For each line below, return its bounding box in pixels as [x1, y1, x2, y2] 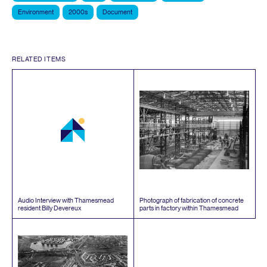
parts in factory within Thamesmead [139, 204, 238, 212]
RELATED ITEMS [12, 55, 66, 63]
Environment [18, 8, 54, 16]
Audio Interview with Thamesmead [18, 196, 114, 204]
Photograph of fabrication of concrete [139, 196, 244, 204]
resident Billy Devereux [18, 204, 82, 212]
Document [103, 8, 132, 16]
